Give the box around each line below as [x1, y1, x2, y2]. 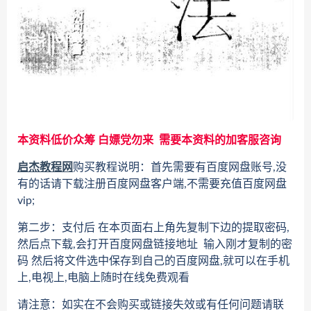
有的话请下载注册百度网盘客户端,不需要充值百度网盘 [17, 178, 287, 190]
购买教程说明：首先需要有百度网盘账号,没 [73, 162, 287, 174]
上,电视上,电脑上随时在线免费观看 [17, 272, 190, 284]
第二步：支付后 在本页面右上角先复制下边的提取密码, [17, 222, 289, 234]
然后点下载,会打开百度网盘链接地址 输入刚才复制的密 [17, 239, 292, 251]
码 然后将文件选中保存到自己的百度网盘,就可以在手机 [17, 255, 289, 267]
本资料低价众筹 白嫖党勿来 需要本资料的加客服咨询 [17, 135, 281, 146]
